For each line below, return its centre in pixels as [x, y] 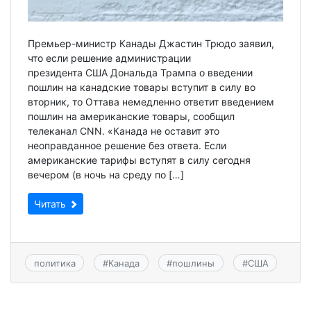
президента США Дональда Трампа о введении [140, 73]
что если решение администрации [109, 58]
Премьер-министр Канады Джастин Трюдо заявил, [151, 44]
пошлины [194, 263]
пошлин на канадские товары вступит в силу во [142, 87]
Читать [51, 204]
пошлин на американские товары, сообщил [131, 117]
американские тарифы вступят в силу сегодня [139, 160]
